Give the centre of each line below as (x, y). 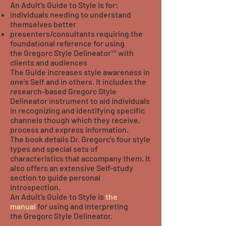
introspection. (35, 187)
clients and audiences (49, 62)
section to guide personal (55, 177)
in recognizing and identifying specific (77, 110)
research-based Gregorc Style (63, 91)
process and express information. (69, 129)
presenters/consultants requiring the (76, 34)
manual (23, 206)
